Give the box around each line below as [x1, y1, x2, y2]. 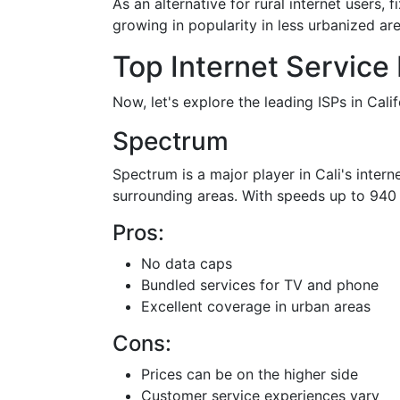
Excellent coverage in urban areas [141, 297, 371, 315]
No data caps [141, 254, 232, 272]
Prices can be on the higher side [141, 365, 358, 383]
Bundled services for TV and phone [141, 276, 379, 294]
